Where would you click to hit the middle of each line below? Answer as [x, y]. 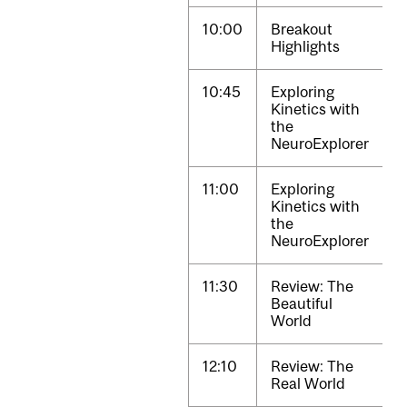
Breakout [302, 30]
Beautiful [302, 304]
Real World [308, 384]
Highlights [305, 47]
